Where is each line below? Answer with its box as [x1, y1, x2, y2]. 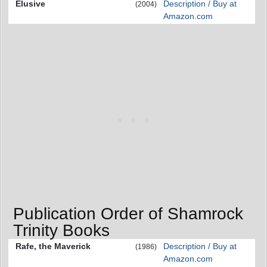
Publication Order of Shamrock [13, 204, 243, 223]
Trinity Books [13, 221, 110, 240]
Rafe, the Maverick [15, 241, 91, 251]
